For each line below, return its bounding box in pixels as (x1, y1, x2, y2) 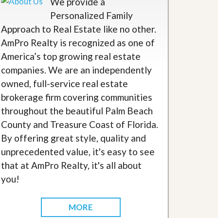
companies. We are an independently (1, 64, 152, 75)
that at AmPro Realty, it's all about (1, 160, 142, 171)
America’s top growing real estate (1, 51, 141, 62)
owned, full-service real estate (1, 78, 128, 89)
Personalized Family (50, 10, 133, 21)
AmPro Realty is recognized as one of (1, 37, 155, 48)
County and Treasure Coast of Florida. (1, 119, 158, 130)
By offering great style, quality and (1, 132, 146, 144)
